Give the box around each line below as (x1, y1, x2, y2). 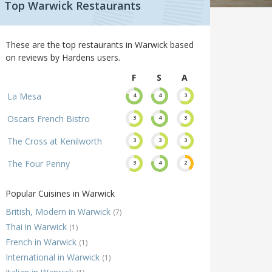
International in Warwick (5, 251, 102, 263)
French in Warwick (5, 236, 79, 248)
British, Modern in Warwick (5, 206, 113, 218)
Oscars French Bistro (7, 113, 90, 125)
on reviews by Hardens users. (5, 52, 120, 64)
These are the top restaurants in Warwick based (5, 39, 194, 51)
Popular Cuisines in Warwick (5, 188, 115, 200)
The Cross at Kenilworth (7, 135, 102, 148)
